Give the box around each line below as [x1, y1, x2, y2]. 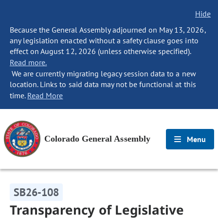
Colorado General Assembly [44, 134, 150, 144]
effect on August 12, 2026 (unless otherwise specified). [10, 46, 191, 56]
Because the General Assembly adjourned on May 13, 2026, [10, 25, 206, 35]
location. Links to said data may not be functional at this [10, 79, 196, 89]
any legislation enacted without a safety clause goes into [10, 36, 199, 45]
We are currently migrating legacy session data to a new [10, 69, 196, 78]
